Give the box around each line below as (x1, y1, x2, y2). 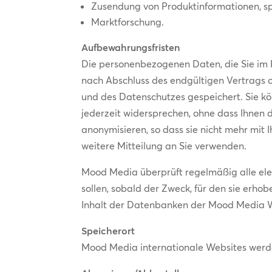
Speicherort (81, 224, 135, 237)
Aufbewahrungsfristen (81, 41, 180, 53)
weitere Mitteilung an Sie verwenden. (81, 139, 247, 152)
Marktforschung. (91, 15, 165, 28)
